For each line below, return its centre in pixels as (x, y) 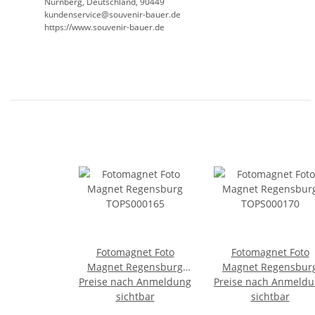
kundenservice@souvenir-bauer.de (112, 15)
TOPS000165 (135, 282)
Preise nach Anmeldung (135, 282)
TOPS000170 (270, 282)
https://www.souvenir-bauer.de (104, 27)
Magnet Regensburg (135, 267)
